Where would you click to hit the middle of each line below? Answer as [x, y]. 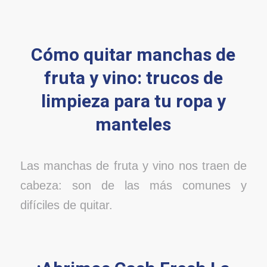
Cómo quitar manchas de [133, 56]
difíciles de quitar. [66, 205]
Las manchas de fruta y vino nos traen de [133, 165]
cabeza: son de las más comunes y [133, 185]
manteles [133, 125]
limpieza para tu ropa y [133, 102]
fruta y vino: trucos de [133, 79]
